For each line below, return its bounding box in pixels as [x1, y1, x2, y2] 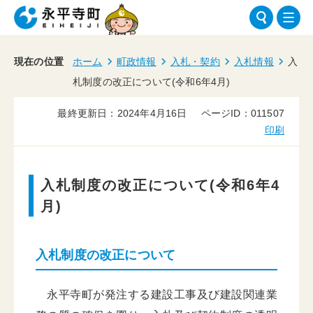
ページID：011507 [201, 108, 284, 119]
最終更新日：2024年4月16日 [57, 108, 187, 119]
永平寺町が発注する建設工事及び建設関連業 [36, 289, 277, 300]
